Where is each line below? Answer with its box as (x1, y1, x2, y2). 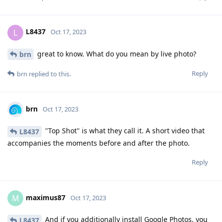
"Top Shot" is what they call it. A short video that (43, 126, 205, 136)
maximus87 (26, 193, 65, 203)
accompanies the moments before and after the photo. (7, 138, 190, 148)
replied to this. (27, 69, 71, 79)
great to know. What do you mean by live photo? (35, 49, 196, 58)
